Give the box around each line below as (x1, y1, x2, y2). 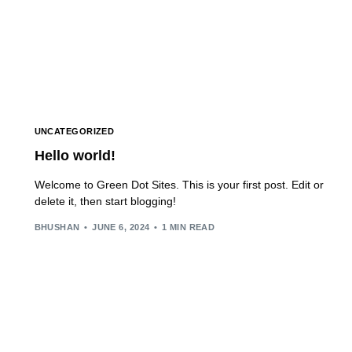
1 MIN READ (161, 222, 215, 232)
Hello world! (34, 148, 115, 164)
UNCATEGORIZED (34, 126, 115, 137)
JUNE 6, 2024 (92, 222, 150, 232)
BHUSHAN (34, 222, 80, 232)
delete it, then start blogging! (34, 195, 176, 208)
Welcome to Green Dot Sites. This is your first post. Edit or (34, 178, 324, 192)
